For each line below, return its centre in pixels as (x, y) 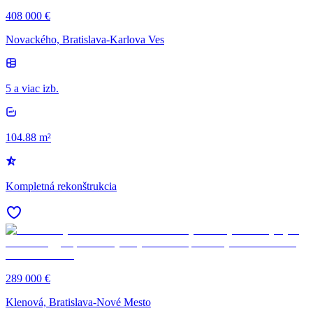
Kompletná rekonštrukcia (61, 186)
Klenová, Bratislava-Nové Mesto (78, 302)
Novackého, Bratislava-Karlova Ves (85, 39)
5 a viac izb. (32, 88)
